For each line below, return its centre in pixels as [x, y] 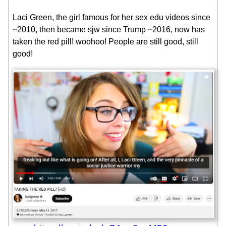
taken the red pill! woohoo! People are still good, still [105, 41]
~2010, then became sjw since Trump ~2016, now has [109, 29]
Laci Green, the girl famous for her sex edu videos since [111, 17]
